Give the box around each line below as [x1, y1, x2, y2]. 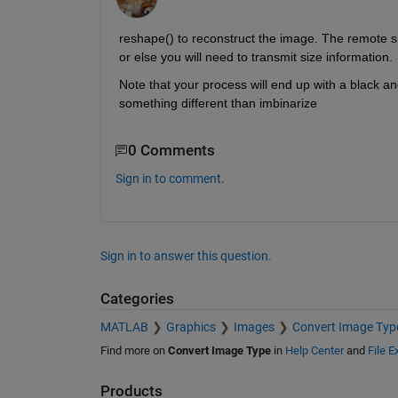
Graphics [165, 320, 216, 335]
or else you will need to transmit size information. [118, 50, 393, 65]
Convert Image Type [167, 344, 271, 358]
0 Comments [127, 142, 215, 160]
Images [233, 320, 275, 335]
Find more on [99, 344, 168, 358]
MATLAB [99, 320, 148, 335]
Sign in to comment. [115, 171, 225, 186]
